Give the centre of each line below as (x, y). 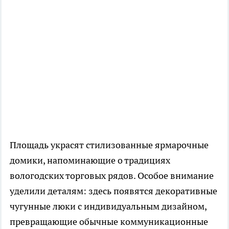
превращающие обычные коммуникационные (109, 221)
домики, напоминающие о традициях (90, 160)
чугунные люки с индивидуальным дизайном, (108, 206)
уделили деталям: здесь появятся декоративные (113, 191)
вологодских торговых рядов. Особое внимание (112, 175)
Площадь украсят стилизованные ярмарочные (109, 145)
